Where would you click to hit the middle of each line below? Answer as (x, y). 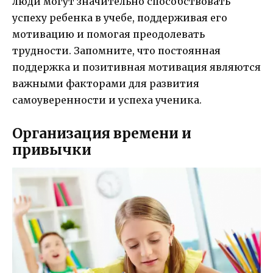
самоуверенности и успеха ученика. (107, 100)
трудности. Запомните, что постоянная (116, 50)
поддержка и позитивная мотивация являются (136, 67)
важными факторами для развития (106, 83)
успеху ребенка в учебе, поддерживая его (120, 17)
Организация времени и (102, 133)
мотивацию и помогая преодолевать (108, 34)
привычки (52, 150)
